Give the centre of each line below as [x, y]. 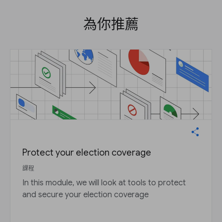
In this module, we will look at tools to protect [104, 183]
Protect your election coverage [87, 153]
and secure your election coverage [85, 195]
